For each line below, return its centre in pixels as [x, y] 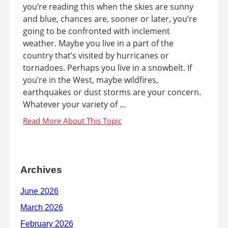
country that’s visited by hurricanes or [96, 55]
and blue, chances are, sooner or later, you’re [110, 19]
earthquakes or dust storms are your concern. [112, 92]
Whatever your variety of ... [74, 104]
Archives [41, 170]
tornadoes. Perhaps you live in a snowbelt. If [107, 68]
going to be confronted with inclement [96, 31]
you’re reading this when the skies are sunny [108, 7]
